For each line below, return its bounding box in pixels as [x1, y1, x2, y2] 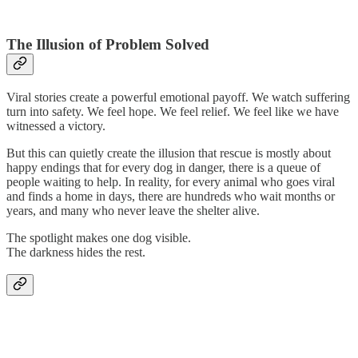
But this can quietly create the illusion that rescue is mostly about [6, 145, 331, 160]
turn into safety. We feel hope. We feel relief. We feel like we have [6, 104, 339, 118]
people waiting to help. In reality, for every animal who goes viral [6, 174, 335, 189]
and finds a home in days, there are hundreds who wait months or [6, 189, 335, 203]
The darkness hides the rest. [6, 245, 145, 259]
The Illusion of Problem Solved [6, 35, 209, 53]
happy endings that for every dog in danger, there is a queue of [6, 160, 320, 174]
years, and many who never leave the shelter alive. [6, 203, 260, 217]
